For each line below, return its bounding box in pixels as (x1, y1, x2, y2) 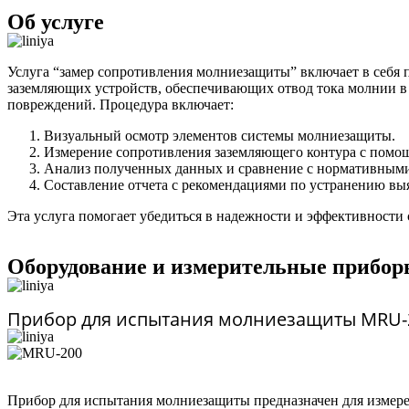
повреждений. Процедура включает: (7, 97, 234, 112)
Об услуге (7, 10, 104, 34)
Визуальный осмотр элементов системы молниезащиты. (44, 128, 395, 143)
